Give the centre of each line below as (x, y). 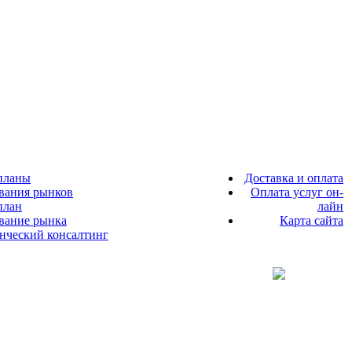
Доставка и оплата (294, 178)
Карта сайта (312, 221)
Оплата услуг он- (297, 192)
